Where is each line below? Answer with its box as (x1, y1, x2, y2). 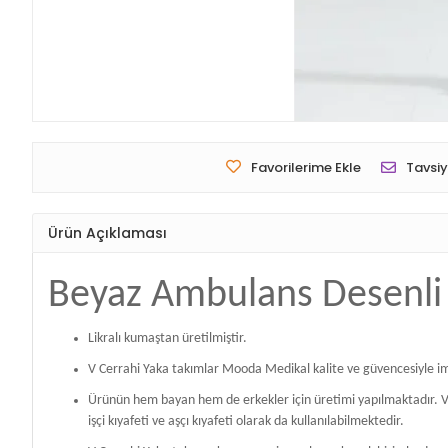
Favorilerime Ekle (251, 158, 361, 178)
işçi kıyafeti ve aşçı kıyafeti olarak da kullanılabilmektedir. (88, 414, 404, 430)
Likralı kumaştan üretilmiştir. (88, 331, 247, 347)
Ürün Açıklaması (48, 222, 167, 243)
